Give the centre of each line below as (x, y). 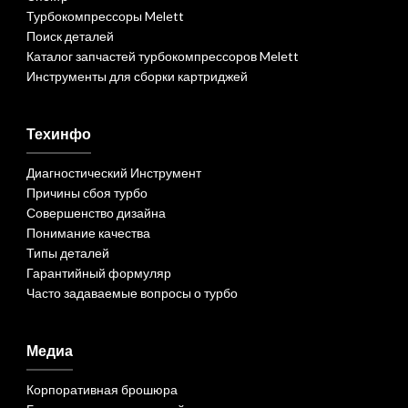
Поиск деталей (70, 36)
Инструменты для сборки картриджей (137, 76)
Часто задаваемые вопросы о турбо (132, 293)
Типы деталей (67, 253)
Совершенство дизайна (96, 213)
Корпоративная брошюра (102, 389)
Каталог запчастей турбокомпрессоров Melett (162, 56)
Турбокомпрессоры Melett (105, 16)
